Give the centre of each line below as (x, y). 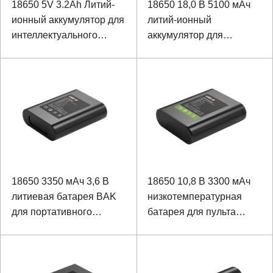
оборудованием (183, 258)
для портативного (51, 212)
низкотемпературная (195, 197)
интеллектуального (54, 35)
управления (175, 243)
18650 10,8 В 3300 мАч (199, 182)
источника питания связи (68, 51)
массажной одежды (192, 51)
